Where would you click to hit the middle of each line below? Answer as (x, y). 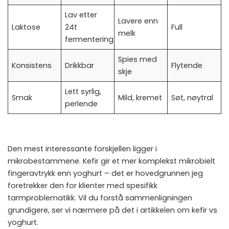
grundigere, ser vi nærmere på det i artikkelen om (100, 210)
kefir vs (204, 210)
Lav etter (81, 15)
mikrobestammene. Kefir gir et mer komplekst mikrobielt (111, 161)
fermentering (89, 40)
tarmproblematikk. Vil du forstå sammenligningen (100, 198)
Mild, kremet (140, 98)
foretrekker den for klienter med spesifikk (83, 186)
